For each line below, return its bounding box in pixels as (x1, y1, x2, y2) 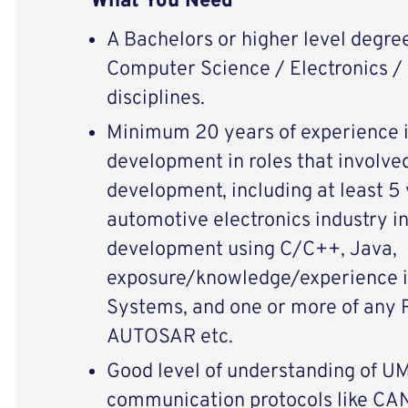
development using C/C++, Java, (106, 238, 397, 263)
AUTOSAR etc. (106, 325, 233, 351)
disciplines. (106, 87, 205, 112)
